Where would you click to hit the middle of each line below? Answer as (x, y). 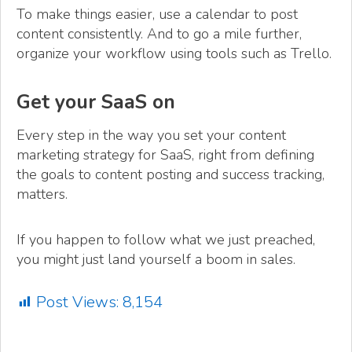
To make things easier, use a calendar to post (157, 15)
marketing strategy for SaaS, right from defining (165, 155)
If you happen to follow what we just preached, (166, 239)
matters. (42, 194)
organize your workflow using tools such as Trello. (174, 54)
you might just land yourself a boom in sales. (156, 259)
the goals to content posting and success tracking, (170, 175)
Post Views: (77, 302)
